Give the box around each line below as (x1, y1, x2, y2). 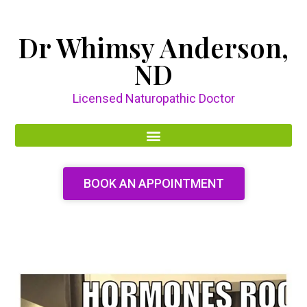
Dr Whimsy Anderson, (19, 29, 288, 65)
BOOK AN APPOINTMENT (83, 176, 224, 191)
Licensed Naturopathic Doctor (72, 91, 235, 106)
